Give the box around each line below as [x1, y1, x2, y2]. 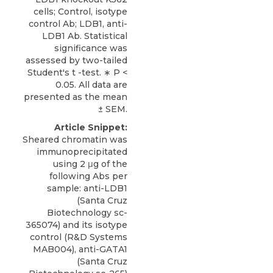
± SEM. [98, 104, 127, 115]
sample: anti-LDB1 [47, 183, 127, 194]
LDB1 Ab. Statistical [42, 30, 127, 41]
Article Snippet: [54, 122, 127, 133]
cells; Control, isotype [34, 6, 127, 17]
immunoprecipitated [37, 146, 127, 157]
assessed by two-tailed [26, 55, 127, 66]
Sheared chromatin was [23, 134, 127, 145]
